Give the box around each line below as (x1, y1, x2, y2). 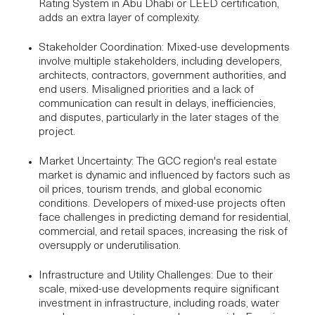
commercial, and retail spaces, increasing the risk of (39, 226, 288, 238)
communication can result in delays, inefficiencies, (39, 98, 276, 110)
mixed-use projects (165, 198, 257, 210)
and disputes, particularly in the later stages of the (39, 112, 279, 124)
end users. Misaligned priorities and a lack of (39, 84, 254, 96)
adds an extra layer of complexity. (39, 12, 200, 24)
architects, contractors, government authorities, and (39, 70, 286, 82)
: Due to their (211, 269, 273, 281)
